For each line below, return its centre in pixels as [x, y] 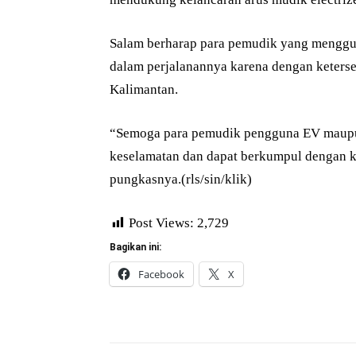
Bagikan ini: [135, 248]
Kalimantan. [144, 90]
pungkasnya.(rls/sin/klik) [181, 180]
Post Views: [161, 223]
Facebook [161, 275]
